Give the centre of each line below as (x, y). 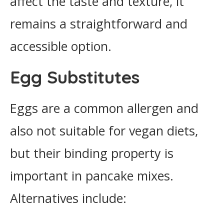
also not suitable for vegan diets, (104, 130)
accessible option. (61, 46)
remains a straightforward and (99, 23)
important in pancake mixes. (92, 175)
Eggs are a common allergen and (104, 108)
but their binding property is (92, 153)
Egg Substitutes (75, 77)
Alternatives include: (68, 198)
